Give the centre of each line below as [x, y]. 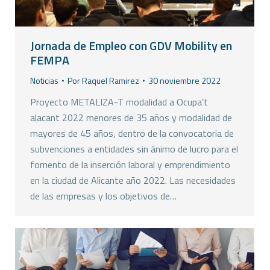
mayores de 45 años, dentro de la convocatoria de [132, 133]
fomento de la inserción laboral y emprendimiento [130, 165]
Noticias [44, 81]
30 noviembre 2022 [184, 81]
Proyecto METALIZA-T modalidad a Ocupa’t [119, 102]
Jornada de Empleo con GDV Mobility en [131, 46]
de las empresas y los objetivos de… [103, 196]
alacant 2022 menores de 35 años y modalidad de [131, 118]
